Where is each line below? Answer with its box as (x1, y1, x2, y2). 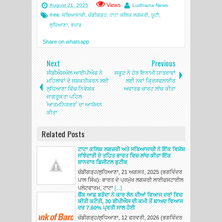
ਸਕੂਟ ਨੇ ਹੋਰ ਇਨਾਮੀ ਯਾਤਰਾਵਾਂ (114, 68, 175, 77)
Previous (152, 58, 175, 69)
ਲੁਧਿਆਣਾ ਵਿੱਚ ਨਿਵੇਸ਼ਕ (47, 84, 95, 93)
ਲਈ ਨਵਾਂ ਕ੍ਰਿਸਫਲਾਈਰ (126, 76, 175, 85)
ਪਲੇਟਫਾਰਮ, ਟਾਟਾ (78, 185, 114, 191)
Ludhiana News (132, 2, 168, 8)
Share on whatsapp (43, 39, 89, 45)
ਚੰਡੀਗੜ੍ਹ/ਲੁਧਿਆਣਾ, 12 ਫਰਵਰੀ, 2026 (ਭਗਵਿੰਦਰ (78, 215, 182, 221)
